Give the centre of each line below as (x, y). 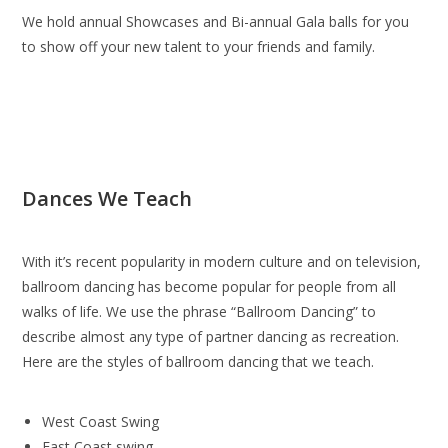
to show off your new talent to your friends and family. (199, 46)
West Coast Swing (101, 421)
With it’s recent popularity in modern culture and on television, (222, 261)
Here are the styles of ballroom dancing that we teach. (198, 361)
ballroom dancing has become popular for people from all (209, 286)
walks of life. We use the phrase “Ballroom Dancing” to (199, 311)
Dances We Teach (107, 198)
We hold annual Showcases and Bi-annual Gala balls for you (216, 21)
